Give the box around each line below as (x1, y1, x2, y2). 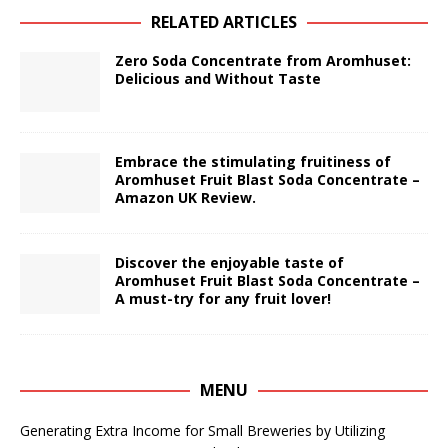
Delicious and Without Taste (115, 68, 321, 88)
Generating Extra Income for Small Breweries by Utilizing (20, 420, 385, 440)
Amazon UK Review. (115, 187, 256, 207)
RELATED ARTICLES (151, 10, 297, 33)
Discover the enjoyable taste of (115, 252, 344, 272)
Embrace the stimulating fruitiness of (115, 151, 391, 171)
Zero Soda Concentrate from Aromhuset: (115, 50, 411, 70)
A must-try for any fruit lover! (115, 288, 331, 308)
